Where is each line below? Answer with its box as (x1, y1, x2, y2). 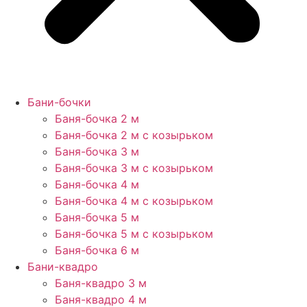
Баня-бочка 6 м (55, 243, 139, 257)
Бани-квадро (27, 260, 98, 273)
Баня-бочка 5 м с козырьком (55, 227, 213, 241)
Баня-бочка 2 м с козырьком (55, 128, 213, 142)
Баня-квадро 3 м (55, 276, 147, 290)
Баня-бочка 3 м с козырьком (55, 161, 213, 175)
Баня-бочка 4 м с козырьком (55, 194, 213, 208)
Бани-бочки (27, 95, 91, 109)
